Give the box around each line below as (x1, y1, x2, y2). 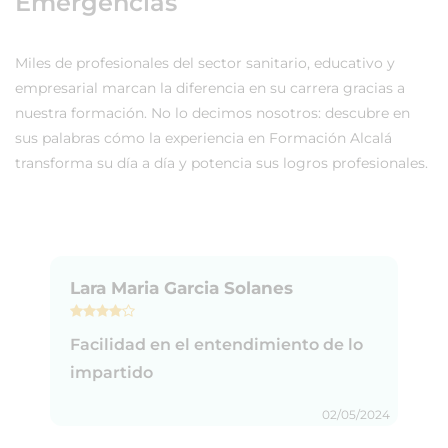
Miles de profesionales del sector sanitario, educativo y (15, 53, 395, 72)
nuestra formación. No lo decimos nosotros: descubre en (15, 103, 410, 122)
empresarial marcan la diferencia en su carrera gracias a (15, 78, 405, 97)
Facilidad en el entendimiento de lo (70, 334, 363, 354)
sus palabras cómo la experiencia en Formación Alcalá (15, 128, 392, 147)
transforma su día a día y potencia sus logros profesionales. (15, 153, 428, 172)
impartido (70, 362, 153, 382)
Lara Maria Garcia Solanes (70, 277, 293, 298)
